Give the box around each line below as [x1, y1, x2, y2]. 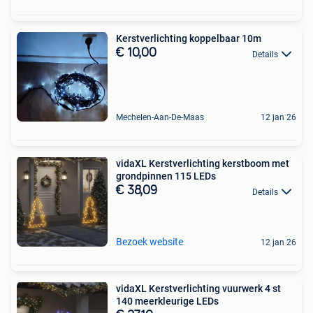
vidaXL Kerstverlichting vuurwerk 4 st [116, 283, 281, 295]
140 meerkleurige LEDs [116, 296, 219, 307]
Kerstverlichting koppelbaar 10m [116, 33, 261, 45]
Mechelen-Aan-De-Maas [116, 112, 204, 123]
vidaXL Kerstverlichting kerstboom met [116, 158, 289, 170]
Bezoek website [116, 236, 183, 248]
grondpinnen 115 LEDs [116, 170, 216, 182]
